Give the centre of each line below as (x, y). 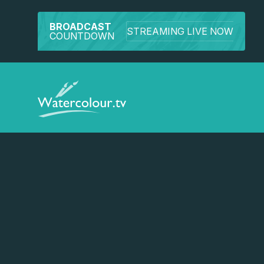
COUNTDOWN (82, 36)
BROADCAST (80, 27)
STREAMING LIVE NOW (180, 31)
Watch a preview (205, 191)
